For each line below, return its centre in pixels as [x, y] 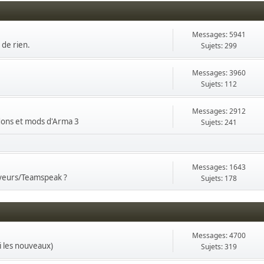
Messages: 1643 [219, 167]
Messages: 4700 [219, 235]
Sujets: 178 [219, 178]
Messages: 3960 [219, 73]
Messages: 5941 [219, 34]
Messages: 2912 [219, 111]
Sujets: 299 [219, 46]
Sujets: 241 [219, 122]
